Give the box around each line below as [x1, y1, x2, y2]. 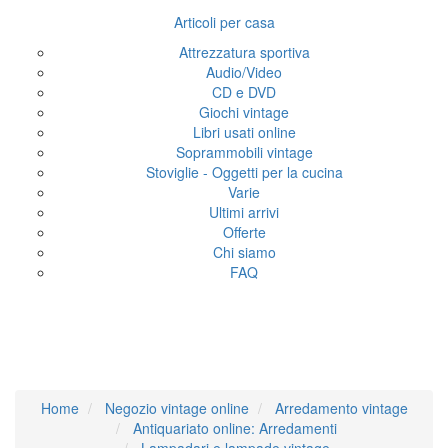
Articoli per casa [173, 12, 275, 32]
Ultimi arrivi [209, 202, 279, 222]
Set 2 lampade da [83, 301, 365, 342]
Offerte [222, 222, 266, 242]
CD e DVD [212, 82, 276, 102]
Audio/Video [206, 62, 282, 82]
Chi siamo [212, 242, 276, 262]
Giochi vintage [199, 102, 289, 122]
